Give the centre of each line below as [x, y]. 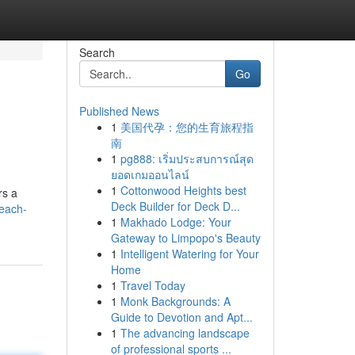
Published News [119, 111]
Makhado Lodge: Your [176, 222]
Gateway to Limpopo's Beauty [185, 238]
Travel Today [153, 285]
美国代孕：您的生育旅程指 [187, 127]
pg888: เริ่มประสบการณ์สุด [187, 158]
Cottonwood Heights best [183, 190]
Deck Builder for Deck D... [175, 206]
